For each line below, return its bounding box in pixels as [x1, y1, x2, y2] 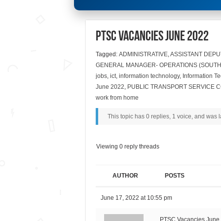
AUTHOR [112, 172, 138, 179]
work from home [95, 94, 139, 102]
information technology [118, 73, 180, 80]
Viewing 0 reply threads [96, 143, 159, 150]
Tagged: [95, 51, 119, 58]
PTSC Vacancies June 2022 [95, 30, 209, 44]
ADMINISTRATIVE [118, 51, 168, 58]
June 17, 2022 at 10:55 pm [100, 194, 172, 201]
